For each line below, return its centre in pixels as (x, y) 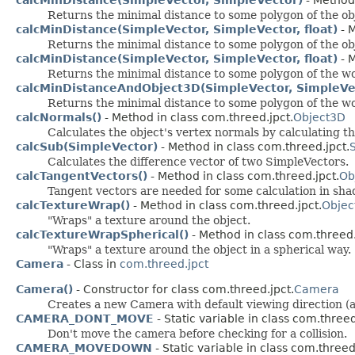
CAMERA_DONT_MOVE (85, 318)
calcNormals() (59, 117)
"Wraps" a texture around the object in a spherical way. (199, 249)
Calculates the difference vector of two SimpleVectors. (198, 161)
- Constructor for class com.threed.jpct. (183, 289)
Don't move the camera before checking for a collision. (197, 333)
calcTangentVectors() (82, 176)
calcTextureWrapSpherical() (102, 234)
